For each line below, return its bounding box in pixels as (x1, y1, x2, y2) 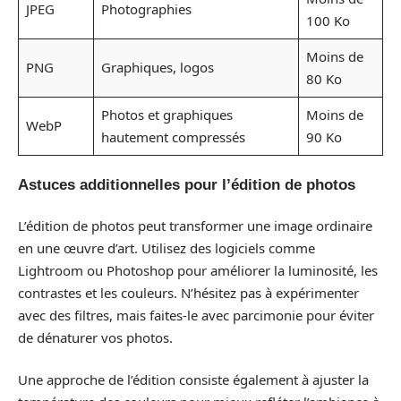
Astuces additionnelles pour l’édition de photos (18, 176, 355, 194)
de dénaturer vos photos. (18, 328, 173, 346)
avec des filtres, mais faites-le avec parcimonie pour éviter (18, 305, 374, 324)
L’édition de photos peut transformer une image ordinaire (18, 216, 372, 235)
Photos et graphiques (100, 105, 233, 124)
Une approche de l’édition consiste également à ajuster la (18, 371, 369, 389)
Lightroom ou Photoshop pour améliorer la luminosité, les (18, 260, 378, 279)
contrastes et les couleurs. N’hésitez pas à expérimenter (18, 283, 359, 302)
